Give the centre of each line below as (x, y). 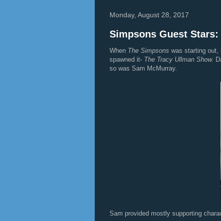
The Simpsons (149, 51)
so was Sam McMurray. (143, 69)
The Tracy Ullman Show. (180, 60)
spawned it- (127, 60)
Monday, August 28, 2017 (149, 15)
